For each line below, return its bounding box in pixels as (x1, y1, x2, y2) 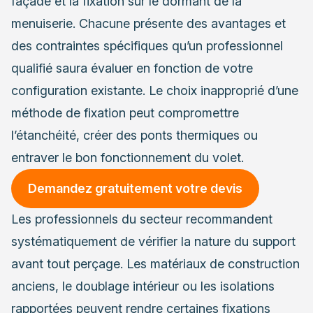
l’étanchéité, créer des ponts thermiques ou (11, 127, 258, 143)
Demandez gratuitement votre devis (28, 180, 242, 196)
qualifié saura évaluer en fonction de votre (11, 60, 253, 75)
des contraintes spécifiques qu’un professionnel (11, 38, 283, 53)
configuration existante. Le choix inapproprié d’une (11, 82, 298, 98)
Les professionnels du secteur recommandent (11, 211, 272, 226)
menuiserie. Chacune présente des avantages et (11, 15, 286, 31)
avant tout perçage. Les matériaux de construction (11, 256, 300, 271)
